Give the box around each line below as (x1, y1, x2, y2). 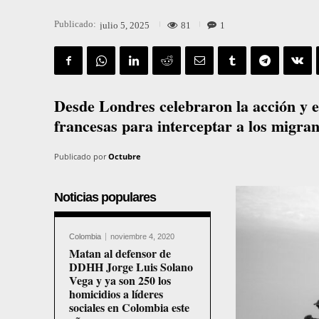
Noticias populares (54, 190, 156, 205)
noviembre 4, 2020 (110, 232, 174, 241)
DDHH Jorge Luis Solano (69, 258, 193, 276)
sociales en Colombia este (69, 299, 189, 316)
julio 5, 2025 (100, 19, 150, 31)
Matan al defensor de (69, 245, 171, 262)
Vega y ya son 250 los (69, 272, 171, 289)
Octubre (108, 151, 141, 162)
